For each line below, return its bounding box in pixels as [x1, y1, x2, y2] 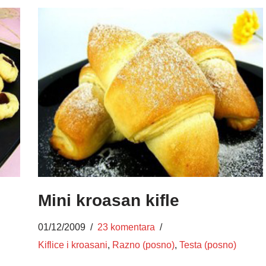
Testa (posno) [179, 239, 236, 250]
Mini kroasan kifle [37, 191, 179, 210]
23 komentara [97, 221, 155, 232]
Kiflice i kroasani [37, 239, 107, 250]
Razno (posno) [112, 239, 175, 250]
